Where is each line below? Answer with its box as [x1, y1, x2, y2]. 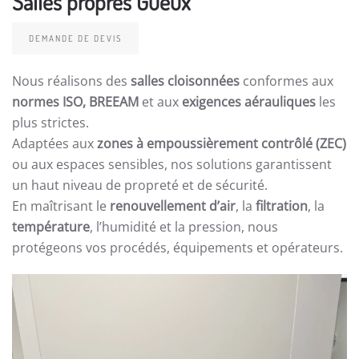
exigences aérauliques [182, 93, 316, 111]
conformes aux [240, 72, 333, 91]
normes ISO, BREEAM [12, 93, 139, 111]
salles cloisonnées [131, 72, 240, 91]
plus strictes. [12, 114, 89, 132]
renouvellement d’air [110, 197, 236, 216]
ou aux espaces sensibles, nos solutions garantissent [12, 155, 332, 174]
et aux [139, 93, 182, 111]
